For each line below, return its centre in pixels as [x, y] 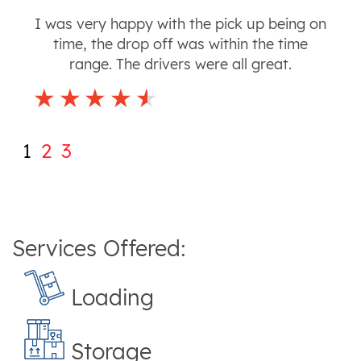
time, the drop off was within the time [180, 44]
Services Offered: [99, 249]
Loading [109, 297]
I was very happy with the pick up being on [180, 24]
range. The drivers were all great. [180, 64]
